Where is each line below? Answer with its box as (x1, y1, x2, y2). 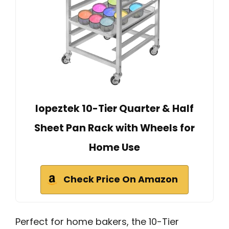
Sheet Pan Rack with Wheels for (34, 121, 195, 135)
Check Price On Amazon (63, 173, 178, 186)
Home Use (89, 141, 140, 155)
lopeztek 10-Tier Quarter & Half (35, 102, 194, 116)
